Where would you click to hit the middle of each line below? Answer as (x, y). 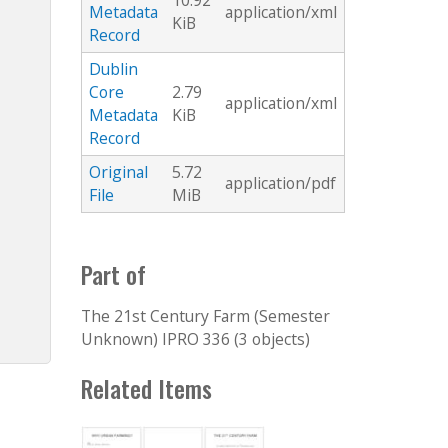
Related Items (146, 389)
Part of (113, 274)
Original (118, 172)
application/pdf (280, 183)
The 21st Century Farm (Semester (205, 316)
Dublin (113, 69)
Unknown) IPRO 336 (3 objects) (195, 339)
